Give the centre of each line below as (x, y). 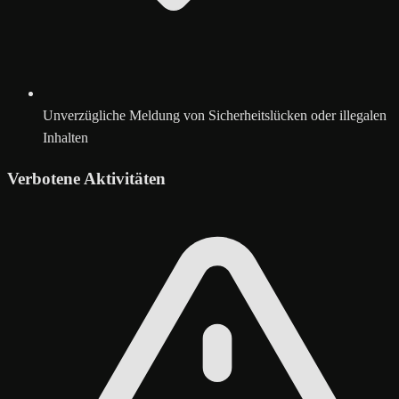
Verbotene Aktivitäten (86, 178)
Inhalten (65, 137)
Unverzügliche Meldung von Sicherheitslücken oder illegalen (215, 115)
